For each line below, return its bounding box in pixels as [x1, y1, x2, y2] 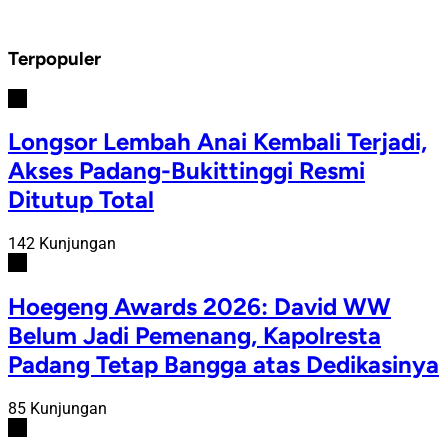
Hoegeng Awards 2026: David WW [8, 292, 391, 322]
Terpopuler [8, 46, 101, 70]
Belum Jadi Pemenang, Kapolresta [8, 321, 381, 351]
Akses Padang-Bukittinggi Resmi [8, 156, 365, 186]
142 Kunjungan [8, 234, 116, 254]
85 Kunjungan [8, 399, 107, 419]
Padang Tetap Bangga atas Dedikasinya [8, 350, 439, 380]
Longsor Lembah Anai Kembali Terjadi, [8, 127, 427, 157]
